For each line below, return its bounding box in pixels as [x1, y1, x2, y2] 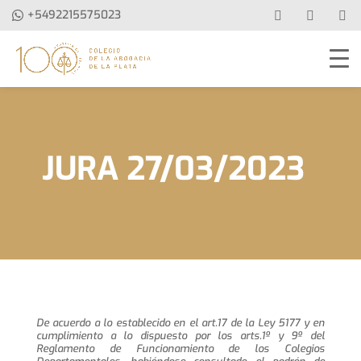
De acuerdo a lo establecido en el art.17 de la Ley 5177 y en [35, 316, 326, 330]
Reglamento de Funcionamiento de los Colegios [35, 342, 326, 355]
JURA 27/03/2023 [41, 147, 305, 190]
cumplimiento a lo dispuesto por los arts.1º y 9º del [35, 329, 326, 342]
